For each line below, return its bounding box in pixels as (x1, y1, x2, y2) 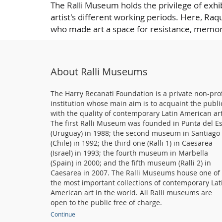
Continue (51, 210, 75, 218)
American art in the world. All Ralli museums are (51, 187, 212, 197)
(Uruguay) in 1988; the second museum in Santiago (51, 128, 220, 138)
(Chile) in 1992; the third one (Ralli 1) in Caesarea (51, 138, 213, 148)
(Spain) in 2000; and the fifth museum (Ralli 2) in (51, 158, 211, 167)
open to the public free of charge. (51, 197, 166, 207)
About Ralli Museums (51, 64, 148, 78)
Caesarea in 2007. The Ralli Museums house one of (51, 167, 220, 177)
